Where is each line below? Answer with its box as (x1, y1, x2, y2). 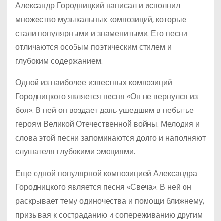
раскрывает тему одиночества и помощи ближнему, (15, 195, 204, 207)
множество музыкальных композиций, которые (15, 14, 186, 25)
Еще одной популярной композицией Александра (15, 168, 197, 179)
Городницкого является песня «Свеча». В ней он (15, 182, 191, 193)
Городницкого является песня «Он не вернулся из (15, 91, 198, 102)
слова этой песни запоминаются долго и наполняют (15, 132, 206, 144)
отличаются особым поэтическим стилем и (15, 41, 172, 53)
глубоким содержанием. (15, 55, 103, 67)
